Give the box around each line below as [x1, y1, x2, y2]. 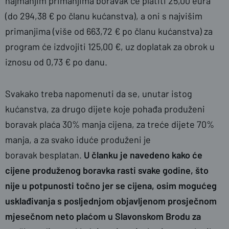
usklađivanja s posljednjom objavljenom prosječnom [5, 195, 217, 207]
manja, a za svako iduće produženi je [5, 134, 151, 145]
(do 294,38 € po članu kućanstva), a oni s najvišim [5, 10, 202, 21]
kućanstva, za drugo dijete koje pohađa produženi [5, 103, 205, 114]
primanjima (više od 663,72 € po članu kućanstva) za [5, 26, 213, 37]
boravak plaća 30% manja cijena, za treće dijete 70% [5, 119, 214, 130]
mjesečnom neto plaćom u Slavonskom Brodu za [5, 211, 201, 222]
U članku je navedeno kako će [84, 149, 202, 161]
